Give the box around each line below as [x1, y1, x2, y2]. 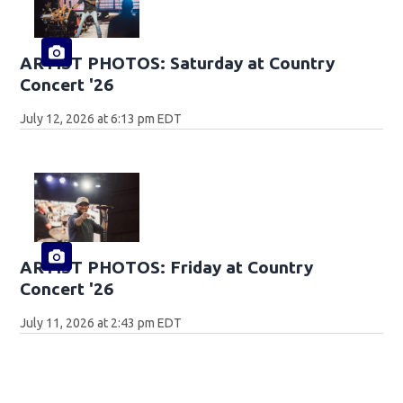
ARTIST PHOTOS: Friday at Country [20, 257, 314, 278]
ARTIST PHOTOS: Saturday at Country [20, 52, 336, 73]
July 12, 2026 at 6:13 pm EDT [20, 111, 183, 126]
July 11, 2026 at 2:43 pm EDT [20, 316, 183, 331]
